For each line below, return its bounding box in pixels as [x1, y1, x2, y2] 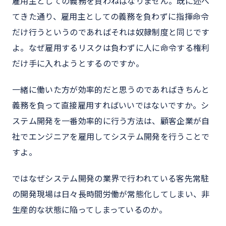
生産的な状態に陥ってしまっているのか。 [12, 205, 167, 215]
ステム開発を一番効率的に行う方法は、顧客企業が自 [12, 116, 210, 127]
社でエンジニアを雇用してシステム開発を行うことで [12, 132, 210, 142]
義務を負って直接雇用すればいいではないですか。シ [12, 100, 209, 111]
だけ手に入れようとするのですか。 [12, 59, 144, 69]
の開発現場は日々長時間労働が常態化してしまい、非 [12, 189, 210, 200]
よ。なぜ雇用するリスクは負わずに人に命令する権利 [12, 43, 210, 53]
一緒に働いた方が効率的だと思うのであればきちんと [12, 85, 210, 95]
